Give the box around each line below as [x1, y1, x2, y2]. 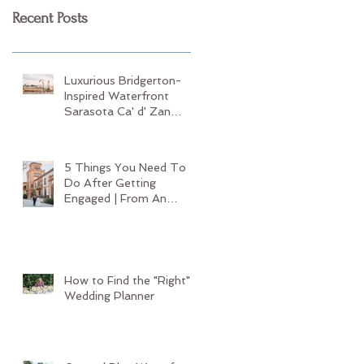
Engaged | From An [64, 192, 167, 205]
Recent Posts [12, 10, 88, 27]
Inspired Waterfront [64, 89, 169, 102]
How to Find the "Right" [64, 274, 190, 287]
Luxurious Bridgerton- [64, 74, 181, 87]
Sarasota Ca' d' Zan [64, 105, 171, 118]
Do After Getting [64, 176, 156, 189]
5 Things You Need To [64, 161, 186, 174]
